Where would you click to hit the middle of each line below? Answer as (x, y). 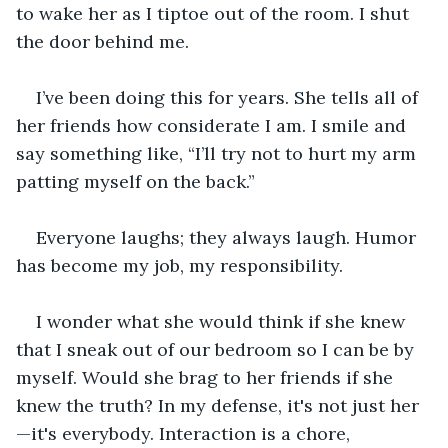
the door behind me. (102, 41)
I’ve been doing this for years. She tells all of (229, 97)
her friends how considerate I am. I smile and (213, 125)
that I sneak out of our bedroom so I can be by (217, 349)
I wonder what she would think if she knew (223, 321)
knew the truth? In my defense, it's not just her (217, 405)
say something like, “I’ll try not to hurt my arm (218, 153)
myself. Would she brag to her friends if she (207, 377)
